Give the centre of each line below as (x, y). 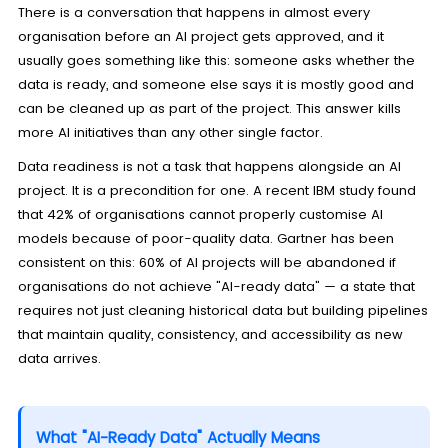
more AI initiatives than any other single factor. (170, 133)
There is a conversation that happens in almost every (193, 13)
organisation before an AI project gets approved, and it (200, 37)
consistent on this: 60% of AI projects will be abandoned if (206, 263)
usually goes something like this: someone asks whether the (216, 61)
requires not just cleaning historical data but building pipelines (222, 311)
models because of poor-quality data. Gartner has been (205, 239)
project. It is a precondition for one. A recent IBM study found (216, 191)
